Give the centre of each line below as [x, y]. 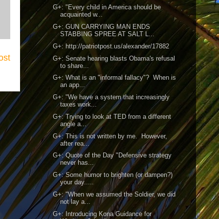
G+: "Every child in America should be [107, 7]
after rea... [75, 143]
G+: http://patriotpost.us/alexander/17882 [112, 46]
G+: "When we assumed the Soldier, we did [114, 194]
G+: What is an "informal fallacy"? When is [115, 78]
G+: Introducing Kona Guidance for [102, 214]
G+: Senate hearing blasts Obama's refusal [114, 58]
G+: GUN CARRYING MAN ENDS [102, 27]
